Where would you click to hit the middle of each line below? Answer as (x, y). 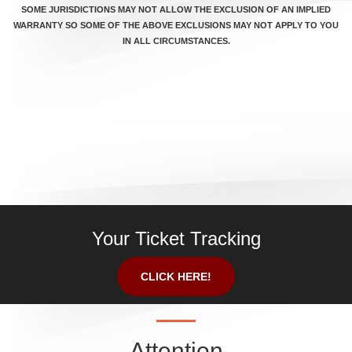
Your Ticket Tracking (176, 238)
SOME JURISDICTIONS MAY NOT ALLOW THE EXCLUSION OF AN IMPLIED (176, 9)
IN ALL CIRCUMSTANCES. (176, 41)
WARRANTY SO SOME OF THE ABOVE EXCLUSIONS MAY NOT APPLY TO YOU (176, 25)
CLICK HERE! (176, 277)
